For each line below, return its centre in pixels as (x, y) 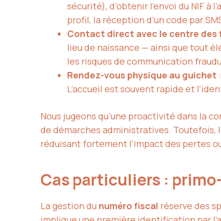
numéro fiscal (129, 205)
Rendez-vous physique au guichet (142, 75)
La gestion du (70, 205)
